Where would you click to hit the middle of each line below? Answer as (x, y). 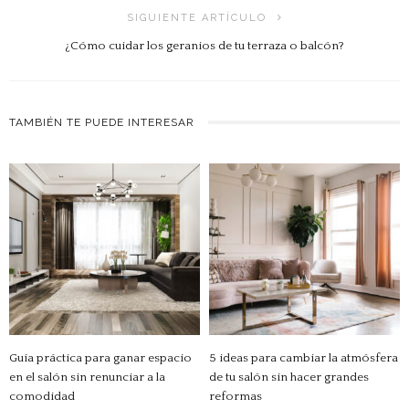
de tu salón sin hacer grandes (289, 377)
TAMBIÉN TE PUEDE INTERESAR (102, 122)
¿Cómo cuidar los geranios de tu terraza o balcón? (204, 45)
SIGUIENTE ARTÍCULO (196, 17)
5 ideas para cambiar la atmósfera (304, 357)
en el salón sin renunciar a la (87, 377)
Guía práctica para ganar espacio (100, 357)
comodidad (42, 396)
